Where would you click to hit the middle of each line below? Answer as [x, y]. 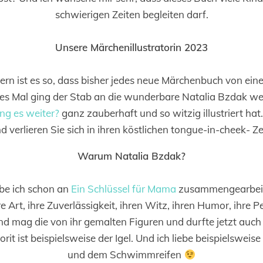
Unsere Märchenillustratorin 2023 [131, 47]
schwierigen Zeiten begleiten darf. [131, 14]
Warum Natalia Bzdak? [131, 156]
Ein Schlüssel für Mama [123, 189]
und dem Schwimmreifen [126, 254]
